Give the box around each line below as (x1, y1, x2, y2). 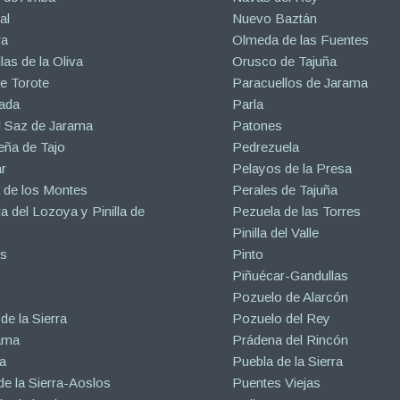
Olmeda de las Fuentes (232, 32, 370, 48)
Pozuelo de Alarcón (232, 289, 349, 305)
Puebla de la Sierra (232, 354, 344, 370)
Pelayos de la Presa (232, 161, 353, 177)
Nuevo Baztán (232, 11, 318, 27)
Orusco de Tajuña (232, 54, 337, 70)
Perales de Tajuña (232, 182, 338, 198)
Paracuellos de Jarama (232, 75, 369, 91)
